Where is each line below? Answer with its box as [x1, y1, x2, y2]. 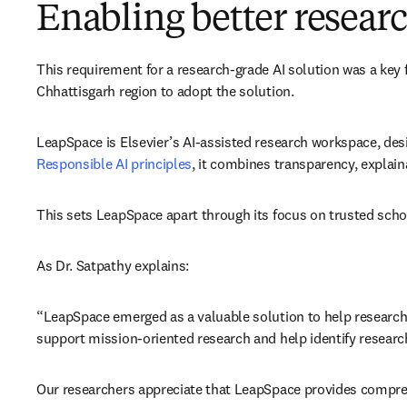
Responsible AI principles [36, 154, 192, 174]
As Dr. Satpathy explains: [36, 256, 193, 275]
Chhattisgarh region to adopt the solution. [36, 82, 298, 101]
